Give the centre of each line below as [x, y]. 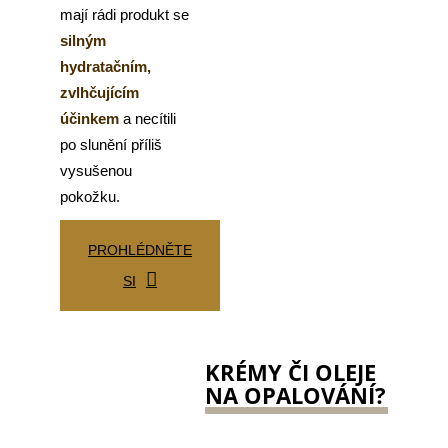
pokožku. [90, 197]
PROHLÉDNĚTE [140, 250]
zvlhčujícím [99, 93]
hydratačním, [105, 67]
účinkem [89, 119]
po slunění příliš [111, 145]
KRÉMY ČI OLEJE [290, 372]
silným [83, 41]
